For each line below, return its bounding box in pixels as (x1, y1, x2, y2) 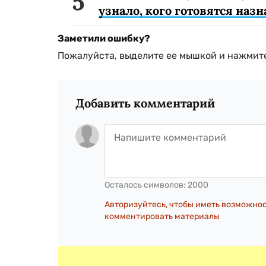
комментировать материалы (104, 211, 220, 222)
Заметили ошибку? (58, 33, 150, 45)
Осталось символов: (104, 180, 188, 191)
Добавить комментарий (75, 96, 215, 111)
